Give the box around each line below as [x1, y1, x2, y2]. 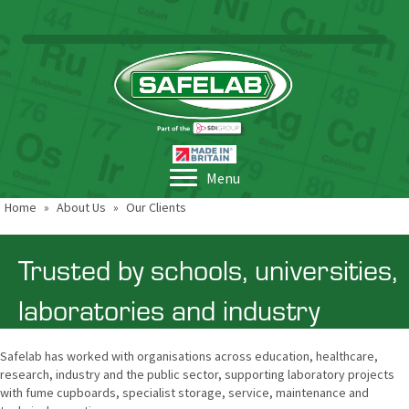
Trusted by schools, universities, [18, 248, 397, 289]
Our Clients [126, 199, 186, 216]
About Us [57, 199, 106, 216]
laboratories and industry [18, 288, 320, 330]
